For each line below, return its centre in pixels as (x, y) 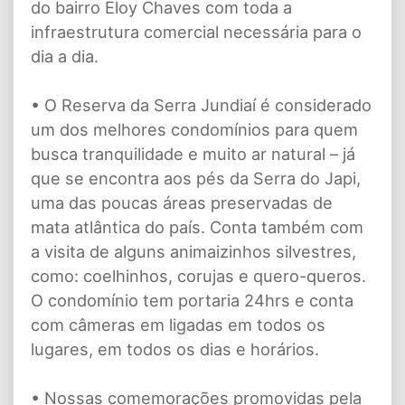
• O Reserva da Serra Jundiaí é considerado (201, 104)
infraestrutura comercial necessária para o (196, 31)
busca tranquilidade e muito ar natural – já (193, 153)
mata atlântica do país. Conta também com (197, 226)
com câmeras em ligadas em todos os (178, 324)
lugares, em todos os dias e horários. (175, 348)
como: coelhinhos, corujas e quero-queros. (198, 275)
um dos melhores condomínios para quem (194, 129)
